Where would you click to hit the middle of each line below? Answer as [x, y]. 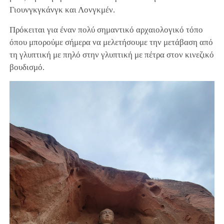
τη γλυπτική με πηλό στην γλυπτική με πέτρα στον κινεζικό [111, 54]
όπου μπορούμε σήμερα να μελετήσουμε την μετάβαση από [111, 42]
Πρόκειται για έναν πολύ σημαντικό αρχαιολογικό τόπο [106, 29]
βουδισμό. [27, 67]
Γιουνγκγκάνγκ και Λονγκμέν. [62, 9]
